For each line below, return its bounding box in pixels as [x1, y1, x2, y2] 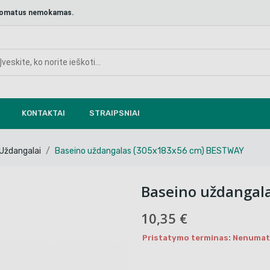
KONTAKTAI [22, 108, 65, 118]
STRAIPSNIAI [89, 108, 140, 118]
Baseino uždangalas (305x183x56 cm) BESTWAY [55, 146, 244, 156]
